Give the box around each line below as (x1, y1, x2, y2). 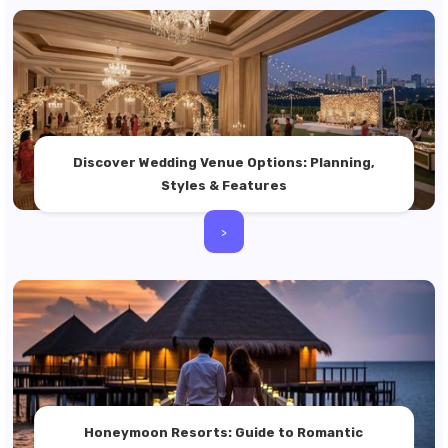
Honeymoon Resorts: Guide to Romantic (84, 425, 364, 440)
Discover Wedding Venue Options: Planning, (72, 155, 375, 170)
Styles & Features (160, 178, 287, 193)
